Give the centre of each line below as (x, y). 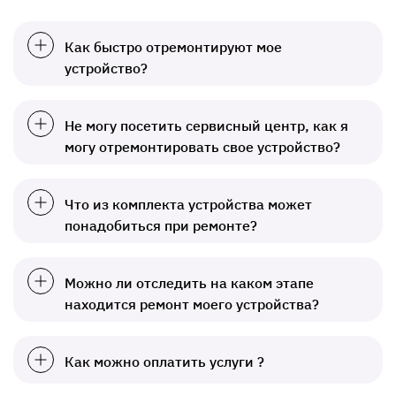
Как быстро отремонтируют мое (173, 47)
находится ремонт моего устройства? (192, 305)
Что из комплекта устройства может (188, 205)
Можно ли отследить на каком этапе (189, 283)
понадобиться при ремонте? (161, 226)
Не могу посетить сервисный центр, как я (206, 126)
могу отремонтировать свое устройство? (202, 147)
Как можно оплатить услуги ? (164, 362)
